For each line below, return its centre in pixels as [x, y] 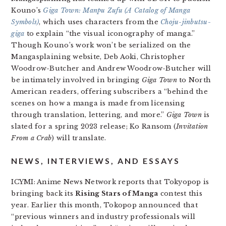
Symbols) [25, 22]
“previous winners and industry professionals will [103, 217]
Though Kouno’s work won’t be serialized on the [101, 45]
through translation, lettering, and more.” [89, 115]
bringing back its [43, 194]
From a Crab [32, 138]
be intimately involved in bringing [76, 80]
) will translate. [79, 138]
